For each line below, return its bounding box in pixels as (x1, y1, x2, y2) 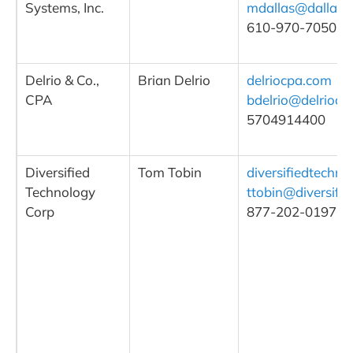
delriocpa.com (247, 72, 332, 89)
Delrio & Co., (25, 72, 99, 89)
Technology (25, 184, 95, 201)
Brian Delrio (138, 72, 210, 89)
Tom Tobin (138, 164, 202, 181)
